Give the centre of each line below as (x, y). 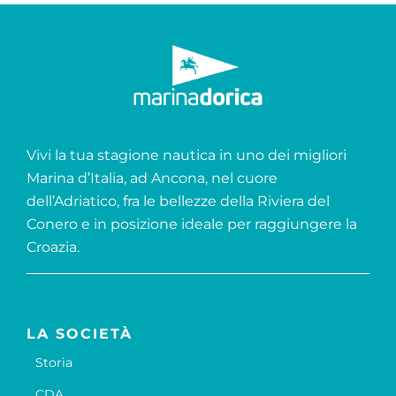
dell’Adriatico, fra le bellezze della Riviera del (178, 202)
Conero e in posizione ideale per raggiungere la (191, 225)
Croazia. (53, 247)
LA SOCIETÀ (79, 334)
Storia (53, 363)
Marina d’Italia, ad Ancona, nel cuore (152, 179)
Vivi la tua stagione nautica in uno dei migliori (186, 156)
